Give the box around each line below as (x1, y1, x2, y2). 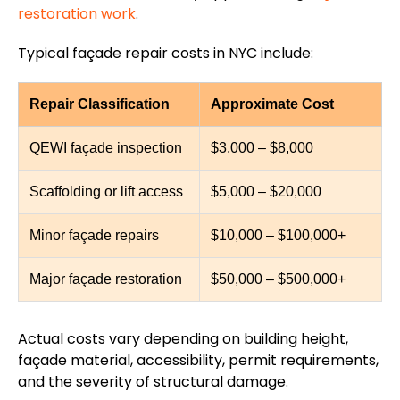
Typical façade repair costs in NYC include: (18, 43, 313, 64)
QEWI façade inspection (29, 140, 182, 156)
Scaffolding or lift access (29, 184, 183, 200)
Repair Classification (29, 96, 170, 112)
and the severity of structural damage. (18, 371, 288, 393)
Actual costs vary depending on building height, (18, 329, 348, 350)
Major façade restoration (29, 271, 182, 287)
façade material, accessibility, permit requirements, (18, 350, 379, 371)
